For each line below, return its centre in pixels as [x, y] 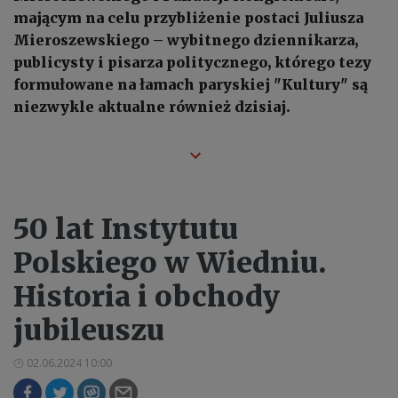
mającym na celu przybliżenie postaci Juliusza [188, 17]
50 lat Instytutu [126, 229]
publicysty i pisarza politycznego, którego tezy [192, 62]
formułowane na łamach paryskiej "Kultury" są [191, 84]
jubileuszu [89, 330]
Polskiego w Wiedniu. [170, 263]
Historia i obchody [147, 296]
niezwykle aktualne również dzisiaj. [152, 106]
